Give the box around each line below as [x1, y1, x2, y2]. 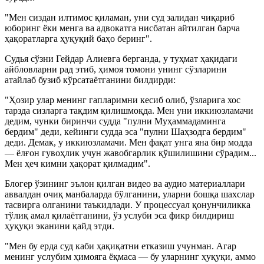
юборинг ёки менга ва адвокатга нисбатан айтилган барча [5, 22, 240, 33]
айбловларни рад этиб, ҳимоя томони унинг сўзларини [5, 64, 227, 74]
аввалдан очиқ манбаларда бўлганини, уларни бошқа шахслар [5, 189, 255, 199]
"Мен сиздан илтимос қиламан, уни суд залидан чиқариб [5, 12, 235, 22]
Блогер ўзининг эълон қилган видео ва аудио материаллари [5, 178, 245, 189]
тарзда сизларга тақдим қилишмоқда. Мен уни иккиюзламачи [5, 105, 253, 115]
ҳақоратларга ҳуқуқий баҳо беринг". [5, 33, 152, 44]
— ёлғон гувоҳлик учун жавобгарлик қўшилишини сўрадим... [5, 147, 256, 158]
